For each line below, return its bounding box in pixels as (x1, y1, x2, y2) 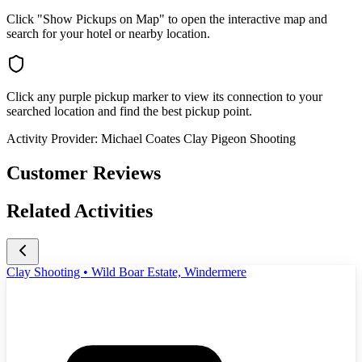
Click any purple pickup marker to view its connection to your (6, 90, 322, 104)
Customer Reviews (6, 162, 161, 184)
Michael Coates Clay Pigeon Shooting (101, 132, 296, 146)
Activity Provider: (6, 132, 98, 146)
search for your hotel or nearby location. (6, 27, 210, 41)
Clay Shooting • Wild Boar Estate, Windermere (6, 264, 246, 279)
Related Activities (6, 200, 153, 222)
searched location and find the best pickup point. (6, 104, 252, 119)
